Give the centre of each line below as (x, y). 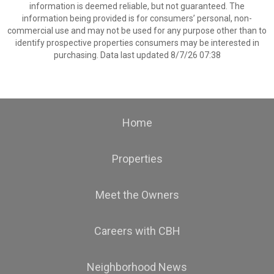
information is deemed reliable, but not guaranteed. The (137, 6)
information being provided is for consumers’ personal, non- (137, 18)
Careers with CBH (137, 231)
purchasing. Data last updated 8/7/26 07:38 (137, 55)
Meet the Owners (137, 195)
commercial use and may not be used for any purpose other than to (137, 31)
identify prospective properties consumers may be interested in (137, 43)
